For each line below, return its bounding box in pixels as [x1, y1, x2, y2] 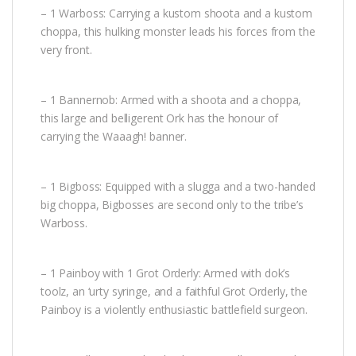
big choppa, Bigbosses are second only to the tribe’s [41, 196, 304, 212]
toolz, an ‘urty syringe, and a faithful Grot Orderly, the [41, 283, 308, 299]
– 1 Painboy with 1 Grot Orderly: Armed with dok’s [41, 265, 291, 281]
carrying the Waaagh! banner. [41, 128, 188, 144]
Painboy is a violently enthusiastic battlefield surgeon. [41, 301, 308, 317]
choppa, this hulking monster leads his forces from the [41, 23, 315, 39]
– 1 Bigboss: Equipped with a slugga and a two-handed [41, 178, 315, 194]
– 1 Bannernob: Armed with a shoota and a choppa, [41, 91, 302, 107]
